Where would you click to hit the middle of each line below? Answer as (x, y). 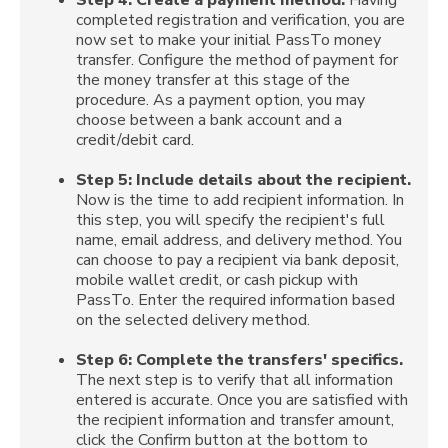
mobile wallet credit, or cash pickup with (217, 279)
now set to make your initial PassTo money (228, 39)
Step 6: (104, 359)
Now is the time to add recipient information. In (240, 199)
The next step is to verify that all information (234, 379)
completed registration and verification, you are (240, 19)
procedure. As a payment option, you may (220, 99)
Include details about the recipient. (273, 179)
